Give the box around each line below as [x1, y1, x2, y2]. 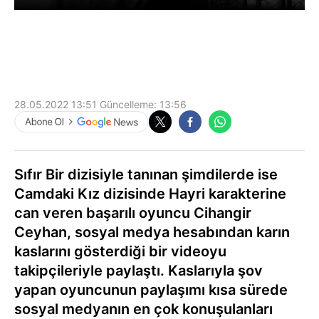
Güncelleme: [97, 98, 159, 110]
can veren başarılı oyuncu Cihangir [14, 204, 251, 221]
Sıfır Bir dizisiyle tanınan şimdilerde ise [14, 165, 278, 183]
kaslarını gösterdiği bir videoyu [14, 242, 226, 260]
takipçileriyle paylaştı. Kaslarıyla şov [14, 261, 263, 279]
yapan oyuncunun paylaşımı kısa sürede [14, 281, 288, 298]
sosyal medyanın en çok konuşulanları [14, 300, 273, 318]
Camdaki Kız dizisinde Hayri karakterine [14, 184, 286, 202]
